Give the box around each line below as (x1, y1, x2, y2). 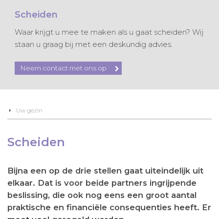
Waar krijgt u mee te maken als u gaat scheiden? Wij (15, 27, 203, 37)
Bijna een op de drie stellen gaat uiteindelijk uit (7, 165, 203, 175)
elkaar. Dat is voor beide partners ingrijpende (7, 177, 197, 188)
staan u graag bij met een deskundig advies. (15, 40, 173, 49)
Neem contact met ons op (20, 64, 107, 72)
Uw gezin (16, 106, 43, 114)
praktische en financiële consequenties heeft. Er (7, 202, 211, 212)
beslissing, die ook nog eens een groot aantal (7, 190, 197, 200)
